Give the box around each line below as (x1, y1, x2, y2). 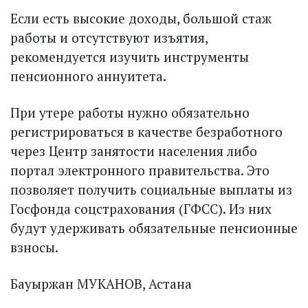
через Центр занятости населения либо (10, 142, 257, 159)
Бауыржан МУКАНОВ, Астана (10, 275, 192, 292)
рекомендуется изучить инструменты (10, 48, 249, 65)
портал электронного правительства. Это (10, 162, 269, 179)
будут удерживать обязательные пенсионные (10, 219, 298, 236)
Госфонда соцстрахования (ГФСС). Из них (10, 200, 272, 217)
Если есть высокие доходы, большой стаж (10, 10, 272, 27)
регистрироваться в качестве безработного (10, 123, 283, 140)
